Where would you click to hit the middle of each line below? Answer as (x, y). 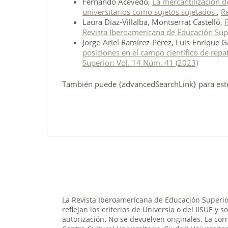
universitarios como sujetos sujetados (150, 11)
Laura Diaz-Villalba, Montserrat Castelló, (153, 22)
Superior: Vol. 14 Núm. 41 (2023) (140, 62)
